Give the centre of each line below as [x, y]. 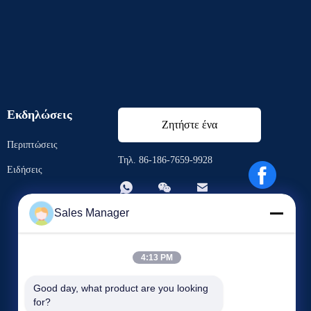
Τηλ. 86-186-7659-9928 [166, 160]
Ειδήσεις [25, 170]
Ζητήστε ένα [190, 125]
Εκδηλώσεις [40, 115]
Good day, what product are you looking [121, 288]
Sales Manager [92, 213]
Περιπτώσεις [33, 145]
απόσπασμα [190, 159]
